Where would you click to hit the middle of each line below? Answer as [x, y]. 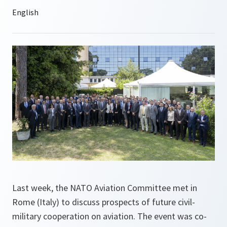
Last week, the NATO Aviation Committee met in [105, 188]
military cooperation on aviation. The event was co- [109, 216]
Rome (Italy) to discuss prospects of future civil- [104, 202]
